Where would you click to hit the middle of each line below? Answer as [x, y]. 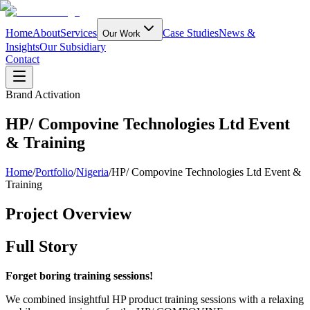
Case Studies [191, 33]
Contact [22, 59]
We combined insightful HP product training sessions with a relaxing [155, 299]
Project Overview [69, 213]
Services [79, 33]
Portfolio [54, 172]
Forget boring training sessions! [79, 275]
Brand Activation [43, 94]
